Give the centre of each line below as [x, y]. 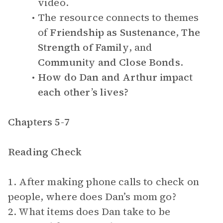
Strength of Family [83, 47]
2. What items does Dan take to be [89, 212]
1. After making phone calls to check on [104, 182]
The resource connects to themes [118, 17]
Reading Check [45, 152]
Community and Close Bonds [109, 62]
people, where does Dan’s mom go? [92, 197]
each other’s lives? [83, 92]
